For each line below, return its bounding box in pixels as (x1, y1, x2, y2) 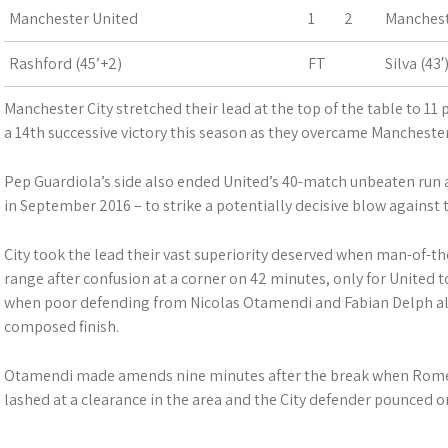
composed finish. (4, 316, 119, 337)
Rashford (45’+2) (9, 53, 122, 74)
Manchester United (9, 8, 138, 29)
